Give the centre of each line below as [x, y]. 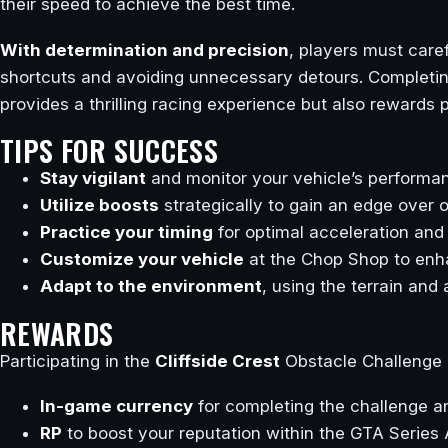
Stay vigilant [93, 178]
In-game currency [116, 406]
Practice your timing [126, 232]
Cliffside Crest [217, 360]
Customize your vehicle [142, 259]
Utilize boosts [99, 205]
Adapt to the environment [151, 286]
